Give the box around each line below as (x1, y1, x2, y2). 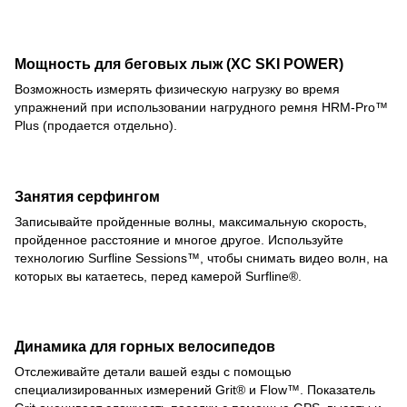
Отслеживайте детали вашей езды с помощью (15, 364, 292, 380)
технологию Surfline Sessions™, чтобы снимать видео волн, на (15, 250, 388, 265)
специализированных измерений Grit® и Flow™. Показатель (15, 382, 375, 398)
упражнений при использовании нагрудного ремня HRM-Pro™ (15, 99, 388, 114)
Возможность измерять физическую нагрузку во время (15, 81, 340, 96)
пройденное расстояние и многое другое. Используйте (15, 232, 343, 247)
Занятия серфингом (15, 187, 160, 204)
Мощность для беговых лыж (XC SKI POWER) (15, 55, 343, 72)
